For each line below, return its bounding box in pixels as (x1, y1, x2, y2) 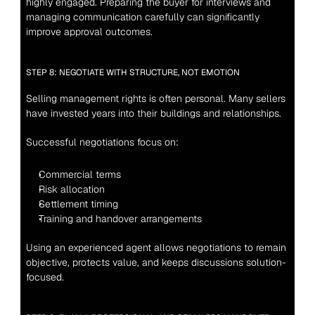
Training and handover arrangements (38, 212, 202, 225)
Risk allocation (38, 183, 105, 195)
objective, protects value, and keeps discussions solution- (25, 256, 286, 269)
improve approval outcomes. (25, 25, 153, 38)
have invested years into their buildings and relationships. (25, 107, 281, 120)
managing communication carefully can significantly (25, 11, 259, 23)
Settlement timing (38, 198, 118, 210)
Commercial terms (38, 168, 121, 181)
